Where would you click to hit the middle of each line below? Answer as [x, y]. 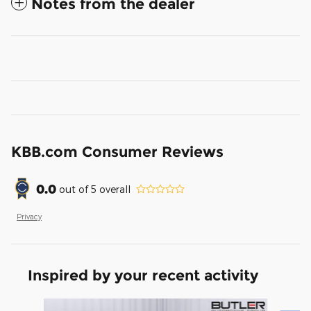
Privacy [29, 217]
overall [114, 189]
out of [75, 189]
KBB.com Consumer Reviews [117, 152]
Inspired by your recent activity [143, 276]
